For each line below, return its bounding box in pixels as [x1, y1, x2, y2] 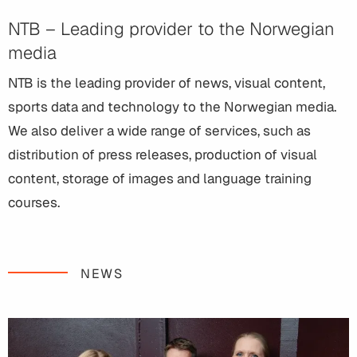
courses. [8, 194, 60, 212]
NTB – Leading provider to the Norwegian [8, 18, 335, 41]
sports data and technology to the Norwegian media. [8, 98, 336, 116]
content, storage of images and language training [8, 170, 312, 188]
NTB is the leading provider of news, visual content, [8, 74, 325, 92]
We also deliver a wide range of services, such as [8, 122, 311, 140]
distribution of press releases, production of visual [8, 146, 317, 164]
